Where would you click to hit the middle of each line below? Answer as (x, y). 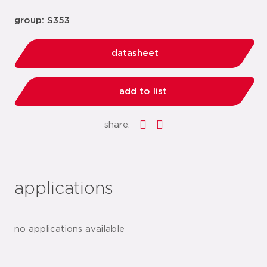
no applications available (69, 229)
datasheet (135, 53)
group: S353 (42, 21)
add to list (143, 91)
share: (117, 125)
